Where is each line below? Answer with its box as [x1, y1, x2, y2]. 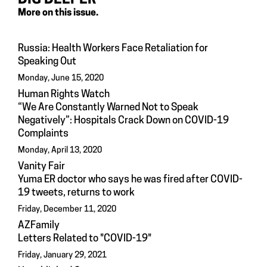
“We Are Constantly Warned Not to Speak [18, 102, 198, 113]
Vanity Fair [18, 161, 65, 172]
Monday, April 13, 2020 [18, 145, 102, 155]
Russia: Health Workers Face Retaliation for [18, 43, 208, 54]
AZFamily [18, 220, 60, 231]
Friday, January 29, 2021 [18, 250, 107, 260]
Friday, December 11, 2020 [18, 204, 116, 214]
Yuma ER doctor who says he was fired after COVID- [18, 174, 243, 185]
